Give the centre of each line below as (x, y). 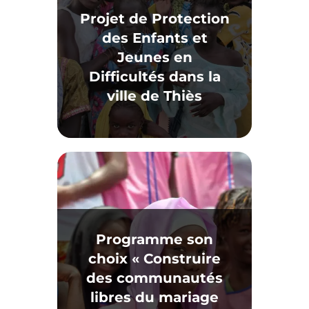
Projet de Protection (154, 19)
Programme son (154, 239)
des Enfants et (154, 38)
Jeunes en (154, 57)
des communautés (154, 278)
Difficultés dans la (154, 77)
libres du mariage (154, 297)
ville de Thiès (154, 96)
